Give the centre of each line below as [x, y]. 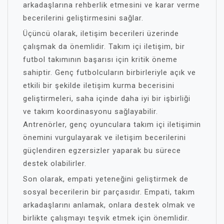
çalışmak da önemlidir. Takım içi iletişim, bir [104, 46]
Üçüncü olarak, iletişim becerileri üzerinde [101, 33]
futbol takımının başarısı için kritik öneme [100, 59]
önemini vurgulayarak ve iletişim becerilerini [104, 137]
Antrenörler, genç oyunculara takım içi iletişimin [112, 124]
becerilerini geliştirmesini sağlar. [83, 18]
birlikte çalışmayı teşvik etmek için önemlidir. [106, 218]
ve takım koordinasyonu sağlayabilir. [90, 111]
